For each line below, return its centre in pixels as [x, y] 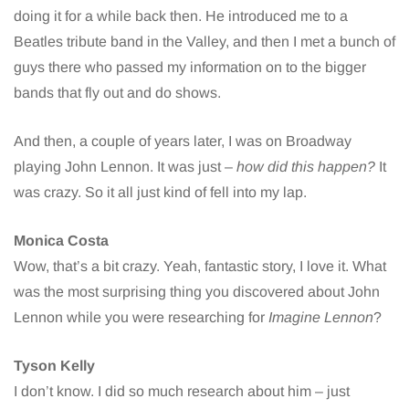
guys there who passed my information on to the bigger [190, 68]
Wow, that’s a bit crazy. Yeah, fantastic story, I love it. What [200, 267]
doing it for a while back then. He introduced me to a [181, 16]
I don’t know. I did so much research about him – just [182, 392]
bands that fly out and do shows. [117, 93]
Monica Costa [61, 241]
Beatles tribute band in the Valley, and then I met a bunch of [204, 42]
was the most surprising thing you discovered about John [197, 292]
